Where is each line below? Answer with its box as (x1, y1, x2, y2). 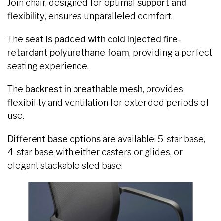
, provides (143, 83, 183, 94)
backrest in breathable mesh (25, 83, 143, 94)
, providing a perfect (129, 47, 212, 58)
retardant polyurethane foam (7, 47, 129, 58)
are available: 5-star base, (101, 133, 205, 144)
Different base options (7, 133, 101, 144)
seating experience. (7, 60, 89, 71)
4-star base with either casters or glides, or (7, 147, 183, 157)
